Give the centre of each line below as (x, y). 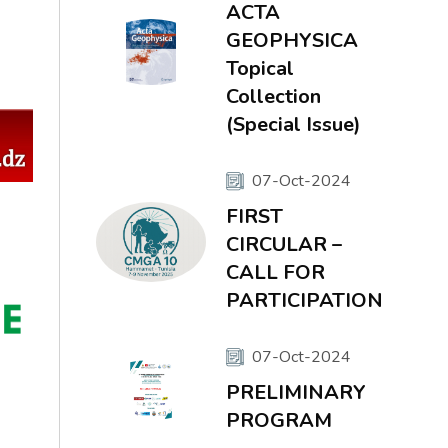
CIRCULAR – (283, 244)
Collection (273, 96)
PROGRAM (278, 420)
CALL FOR (275, 272)
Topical (259, 68)
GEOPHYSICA (291, 40)
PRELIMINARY (295, 392)
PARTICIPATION (304, 300)
